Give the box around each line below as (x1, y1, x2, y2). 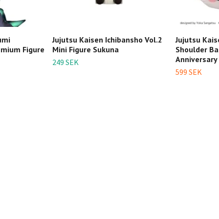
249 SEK (52, 57, 79, 67)
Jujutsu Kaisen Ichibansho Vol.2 (52, 34, 162, 44)
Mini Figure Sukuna (52, 44, 119, 54)
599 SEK (175, 66, 202, 77)
